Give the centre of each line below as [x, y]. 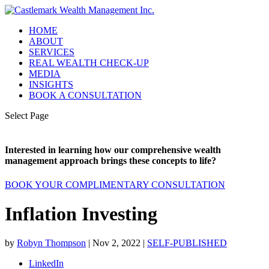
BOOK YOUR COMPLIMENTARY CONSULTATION [115, 184]
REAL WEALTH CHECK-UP [89, 63]
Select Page [27, 116]
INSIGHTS [51, 84]
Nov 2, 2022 [116, 243]
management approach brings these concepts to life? [110, 161]
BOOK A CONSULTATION [85, 95]
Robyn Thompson [51, 243]
